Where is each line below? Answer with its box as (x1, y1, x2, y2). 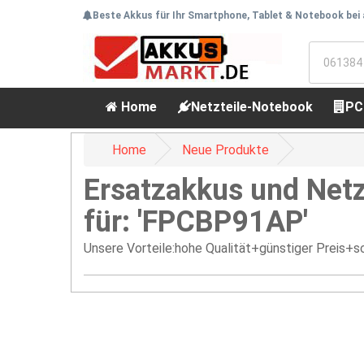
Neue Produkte (182, 142, 269, 158)
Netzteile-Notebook (191, 99, 313, 115)
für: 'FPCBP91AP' (84, 205, 308, 239)
